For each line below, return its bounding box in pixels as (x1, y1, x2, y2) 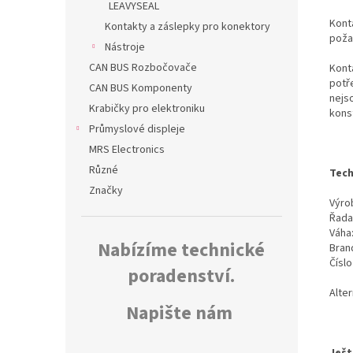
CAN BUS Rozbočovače (89, 60, 197, 76)
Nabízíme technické (98, 236, 265, 265)
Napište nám (126, 299, 232, 328)
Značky (89, 183, 123, 199)
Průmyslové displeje (89, 121, 185, 138)
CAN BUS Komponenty (89, 80, 192, 97)
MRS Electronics (89, 142, 165, 158)
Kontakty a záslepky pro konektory (105, 19, 270, 35)
